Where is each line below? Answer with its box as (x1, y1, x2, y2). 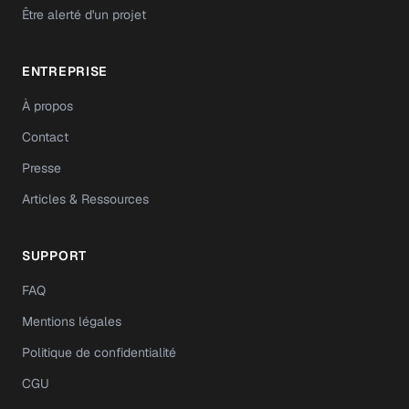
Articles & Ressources (22, 191, 149, 207)
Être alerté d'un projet (22, 6, 146, 23)
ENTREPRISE (22, 63, 108, 79)
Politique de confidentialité (22, 344, 176, 361)
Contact (22, 129, 68, 145)
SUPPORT (22, 247, 87, 264)
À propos (22, 98, 73, 114)
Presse (22, 160, 61, 176)
